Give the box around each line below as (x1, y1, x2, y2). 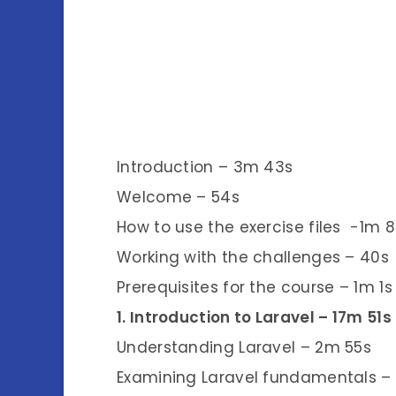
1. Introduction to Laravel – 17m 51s (117, 306, 392, 328)
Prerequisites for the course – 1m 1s (117, 276, 392, 298)
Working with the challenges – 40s (117, 246, 389, 268)
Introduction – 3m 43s (117, 156, 293, 178)
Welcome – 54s (117, 186, 240, 208)
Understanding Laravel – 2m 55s (117, 336, 371, 358)
